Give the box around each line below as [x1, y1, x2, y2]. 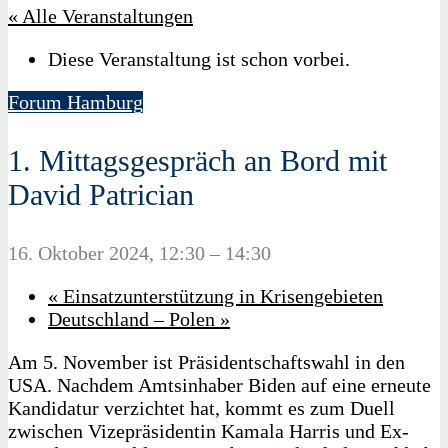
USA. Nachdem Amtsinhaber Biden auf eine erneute [8, 374, 431, 396]
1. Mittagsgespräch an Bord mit [8, 144, 387, 177]
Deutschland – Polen [48, 308, 220, 330]
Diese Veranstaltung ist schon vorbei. [48, 48, 350, 70]
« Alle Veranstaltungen [8, 5, 193, 27]
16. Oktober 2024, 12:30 [8, 242, 205, 264]
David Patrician [8, 178, 194, 211]
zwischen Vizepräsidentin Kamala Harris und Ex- [8, 420, 409, 442]
